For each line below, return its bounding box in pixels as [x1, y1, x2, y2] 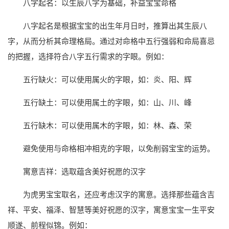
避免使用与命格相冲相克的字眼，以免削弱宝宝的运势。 [23, 144, 215, 153]
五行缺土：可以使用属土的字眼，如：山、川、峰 [23, 98, 192, 107]
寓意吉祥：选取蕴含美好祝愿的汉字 [23, 167, 146, 176]
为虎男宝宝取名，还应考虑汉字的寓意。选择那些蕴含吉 [23, 190, 215, 199]
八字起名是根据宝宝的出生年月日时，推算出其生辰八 [23, 21, 207, 31]
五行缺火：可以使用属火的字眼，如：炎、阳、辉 [23, 75, 192, 84]
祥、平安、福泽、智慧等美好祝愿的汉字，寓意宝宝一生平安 [8, 205, 215, 215]
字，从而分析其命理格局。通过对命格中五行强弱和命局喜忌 [8, 37, 215, 46]
